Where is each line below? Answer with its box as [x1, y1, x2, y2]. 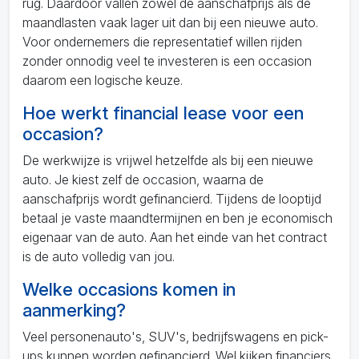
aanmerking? [22, 300, 126, 321]
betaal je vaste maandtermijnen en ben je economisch [22, 210, 333, 226]
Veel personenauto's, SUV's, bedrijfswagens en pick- [22, 329, 329, 345]
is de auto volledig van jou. [22, 248, 175, 264]
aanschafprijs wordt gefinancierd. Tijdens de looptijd [22, 191, 321, 207]
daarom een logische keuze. [22, 72, 183, 88]
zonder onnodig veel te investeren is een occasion [22, 53, 312, 69]
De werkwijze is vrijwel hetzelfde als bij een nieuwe [22, 152, 313, 168]
